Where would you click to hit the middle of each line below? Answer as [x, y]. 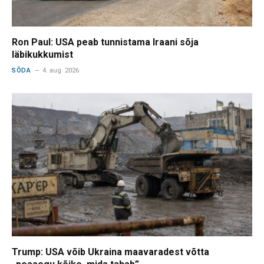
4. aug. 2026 [61, 70]
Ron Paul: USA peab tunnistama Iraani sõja [105, 42]
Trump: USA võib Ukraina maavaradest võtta [110, 252]
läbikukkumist [42, 54]
